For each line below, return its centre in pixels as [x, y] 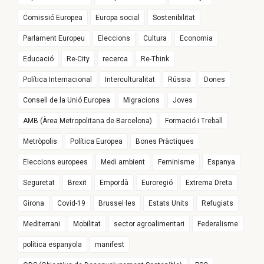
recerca [115, 59]
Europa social [118, 18]
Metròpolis [40, 142]
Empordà [114, 183]
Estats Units [169, 204]
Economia [196, 39]
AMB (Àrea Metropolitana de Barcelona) [88, 121]
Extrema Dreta [209, 183]
